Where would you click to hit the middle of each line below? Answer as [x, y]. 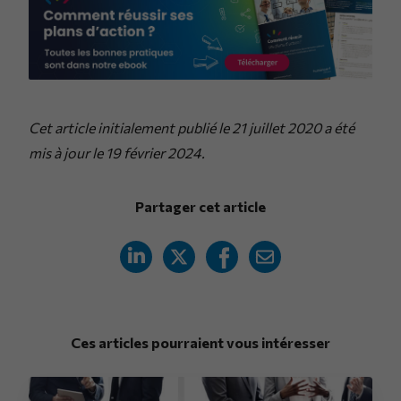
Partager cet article [200, 207]
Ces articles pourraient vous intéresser [200, 343]
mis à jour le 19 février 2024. [117, 153]
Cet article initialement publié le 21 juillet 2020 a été [192, 128]
